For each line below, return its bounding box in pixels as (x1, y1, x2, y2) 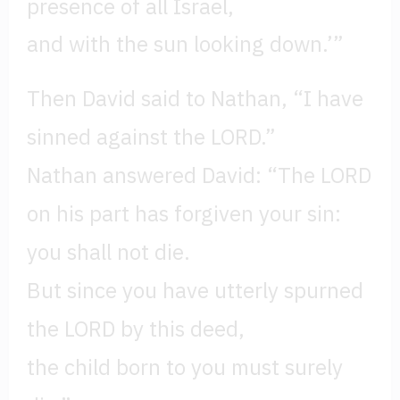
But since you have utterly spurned (27, 275, 363, 304)
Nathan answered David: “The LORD (27, 160, 371, 189)
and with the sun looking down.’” (27, 29, 344, 58)
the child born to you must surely (27, 352, 343, 381)
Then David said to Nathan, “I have (27, 83, 363, 112)
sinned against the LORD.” (27, 121, 276, 151)
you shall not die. (27, 237, 190, 266)
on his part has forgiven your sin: (27, 198, 341, 228)
